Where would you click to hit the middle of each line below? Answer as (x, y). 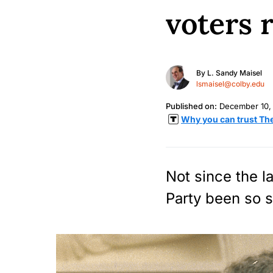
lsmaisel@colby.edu (230, 84)
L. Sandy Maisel (235, 73)
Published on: (191, 106)
